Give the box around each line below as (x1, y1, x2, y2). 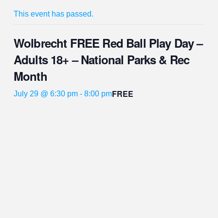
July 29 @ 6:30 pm (14, 89, 78, 98)
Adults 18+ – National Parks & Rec (14, 51, 190, 68)
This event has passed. (14, 9, 93, 18)
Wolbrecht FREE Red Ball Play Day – (14, 34, 203, 51)
